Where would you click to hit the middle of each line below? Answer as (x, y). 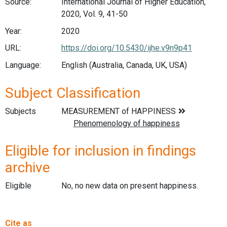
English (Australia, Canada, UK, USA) (124, 65)
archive (28, 168)
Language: (23, 65)
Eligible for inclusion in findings (101, 151)
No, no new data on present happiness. (129, 186)
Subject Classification (73, 93)
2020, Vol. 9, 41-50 (94, 14)
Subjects (21, 111)
